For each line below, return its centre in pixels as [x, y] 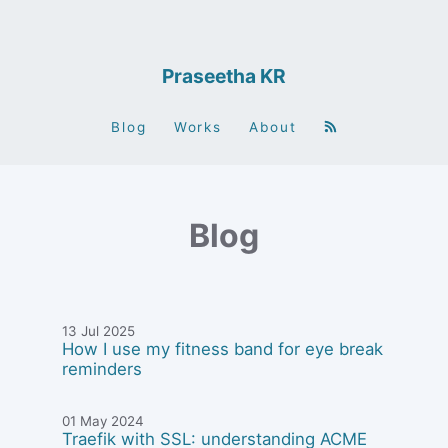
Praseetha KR [224, 76]
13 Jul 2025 [99, 331]
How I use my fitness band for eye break [223, 349]
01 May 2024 [103, 420]
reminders [102, 369]
